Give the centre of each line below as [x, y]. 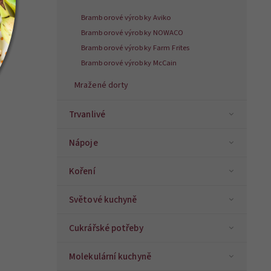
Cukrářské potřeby [106, 228]
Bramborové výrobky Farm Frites [135, 48]
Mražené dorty [102, 86]
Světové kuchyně [103, 200]
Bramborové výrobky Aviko [126, 18]
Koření [82, 171]
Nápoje [83, 143]
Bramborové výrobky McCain [129, 63]
